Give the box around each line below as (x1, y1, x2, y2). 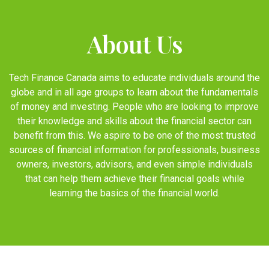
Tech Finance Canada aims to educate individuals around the (9, 71, 260, 83)
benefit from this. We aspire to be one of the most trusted (13, 129, 256, 141)
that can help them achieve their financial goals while (25, 172, 244, 184)
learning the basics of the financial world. (49, 187, 220, 199)
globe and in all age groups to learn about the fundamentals (11, 86, 258, 98)
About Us (86, 27, 183, 59)
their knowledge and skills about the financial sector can (17, 115, 252, 127)
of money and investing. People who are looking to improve (10, 100, 259, 112)
